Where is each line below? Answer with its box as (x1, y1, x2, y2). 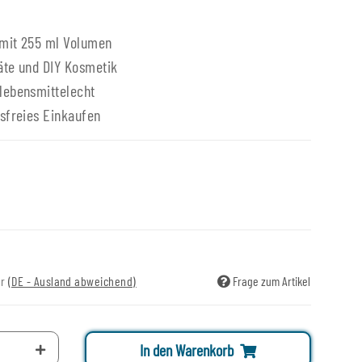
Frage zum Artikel (233, 273, 310, 289)
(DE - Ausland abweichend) (7, 273, 137, 289)
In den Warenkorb (139, 340, 234, 360)
